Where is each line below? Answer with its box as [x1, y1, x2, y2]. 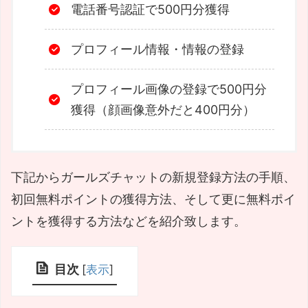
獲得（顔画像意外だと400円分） [71, 102, 255, 117]
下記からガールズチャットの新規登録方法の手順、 [11, 170, 296, 185]
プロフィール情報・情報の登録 [71, 41, 244, 56]
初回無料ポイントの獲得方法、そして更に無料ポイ [11, 192, 296, 207]
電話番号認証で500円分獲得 [71, 1, 230, 16]
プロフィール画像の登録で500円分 [71, 81, 267, 96]
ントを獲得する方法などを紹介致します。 [11, 214, 246, 229]
